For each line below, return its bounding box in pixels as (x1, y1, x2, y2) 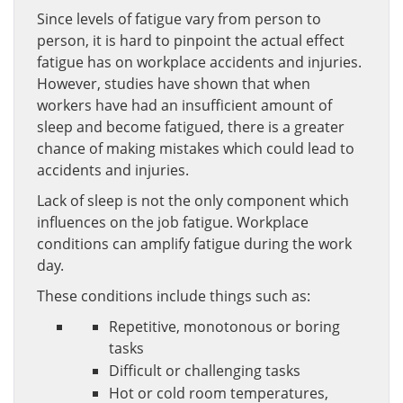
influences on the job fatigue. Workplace (37, 212, 309, 232)
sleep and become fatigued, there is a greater (37, 117, 345, 137)
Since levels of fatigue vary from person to (37, 9, 321, 29)
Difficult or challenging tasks (109, 361, 300, 381)
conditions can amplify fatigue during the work (37, 234, 352, 254)
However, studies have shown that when (37, 74, 310, 94)
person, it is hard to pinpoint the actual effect (37, 31, 345, 50)
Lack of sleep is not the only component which (37, 191, 349, 210)
